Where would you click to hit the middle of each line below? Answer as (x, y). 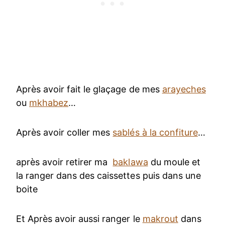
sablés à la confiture (155, 133)
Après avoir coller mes (65, 133)
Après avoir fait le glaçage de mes (89, 89)
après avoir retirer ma (65, 162)
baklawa (130, 162)
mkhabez (49, 103)
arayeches (184, 89)
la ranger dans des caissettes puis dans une (108, 176)
